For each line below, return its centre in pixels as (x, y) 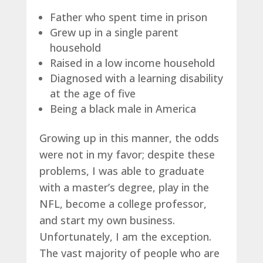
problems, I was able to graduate (122, 171)
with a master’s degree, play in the (124, 187)
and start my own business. (107, 220)
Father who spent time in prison (128, 17)
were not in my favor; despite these (127, 154)
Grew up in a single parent (114, 32)
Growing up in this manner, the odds (129, 138)
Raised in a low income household (132, 63)
